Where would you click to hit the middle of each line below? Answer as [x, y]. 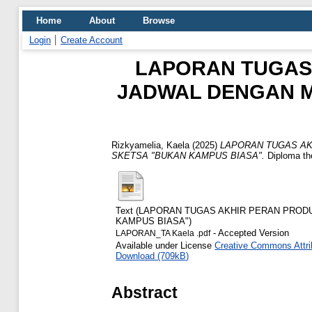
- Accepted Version [250, 233]
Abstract [145, 292]
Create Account [92, 40]
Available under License [165, 245]
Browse [159, 21]
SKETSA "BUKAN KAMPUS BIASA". [188, 155]
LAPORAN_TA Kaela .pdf [163, 233]
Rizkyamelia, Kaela [150, 145]
